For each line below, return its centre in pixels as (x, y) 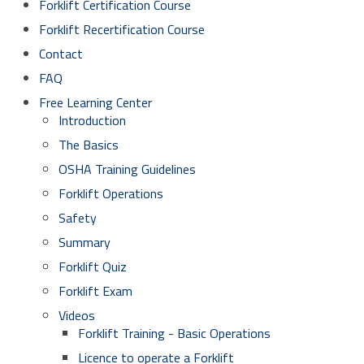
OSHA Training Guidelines (127, 169)
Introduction (92, 120)
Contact (61, 54)
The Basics (89, 145)
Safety (78, 218)
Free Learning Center (95, 102)
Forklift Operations (111, 193)
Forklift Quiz (93, 266)
